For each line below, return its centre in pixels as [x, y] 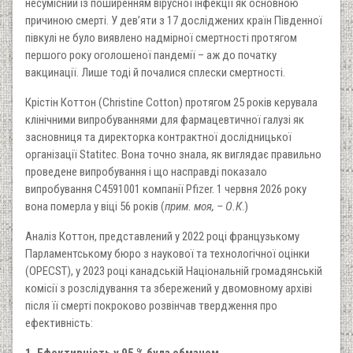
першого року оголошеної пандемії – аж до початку [151, 56]
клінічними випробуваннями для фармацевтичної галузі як [165, 120]
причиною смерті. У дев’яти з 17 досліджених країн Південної [174, 21]
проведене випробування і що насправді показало [146, 172]
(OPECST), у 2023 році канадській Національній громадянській [174, 271]
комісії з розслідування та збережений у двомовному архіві [169, 289]
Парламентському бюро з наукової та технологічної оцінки [167, 254]
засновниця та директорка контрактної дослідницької [158, 137]
